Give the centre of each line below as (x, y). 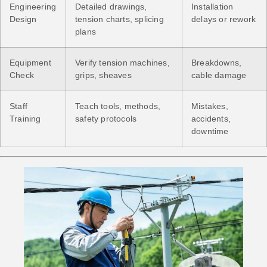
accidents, (211, 118)
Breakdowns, (217, 62)
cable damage (219, 75)
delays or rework (224, 19)
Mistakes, (210, 106)
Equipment (30, 62)
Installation (212, 6)
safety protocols (106, 118)
